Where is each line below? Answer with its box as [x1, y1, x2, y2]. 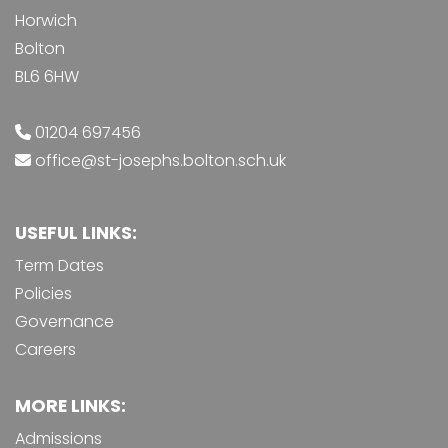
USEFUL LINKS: [15, 221, 137, 246]
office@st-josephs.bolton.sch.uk [35, 149, 286, 173]
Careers [15, 338, 76, 362]
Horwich [15, 9, 77, 33]
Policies [15, 282, 72, 306]
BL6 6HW [15, 65, 79, 89]
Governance [15, 310, 114, 334]
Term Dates [15, 254, 104, 278]
